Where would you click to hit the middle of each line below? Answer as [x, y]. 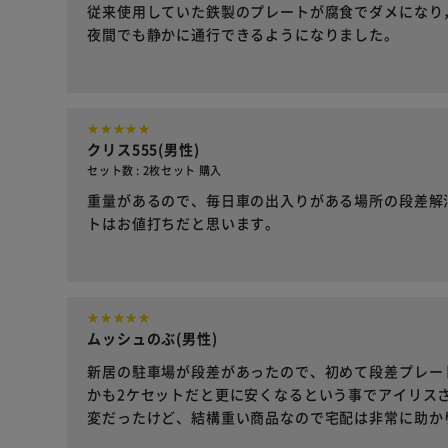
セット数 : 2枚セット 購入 [155, 170]
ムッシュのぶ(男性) [152, 338]
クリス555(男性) [143, 149]
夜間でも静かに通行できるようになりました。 [243, 34]
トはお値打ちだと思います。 [184, 223]
